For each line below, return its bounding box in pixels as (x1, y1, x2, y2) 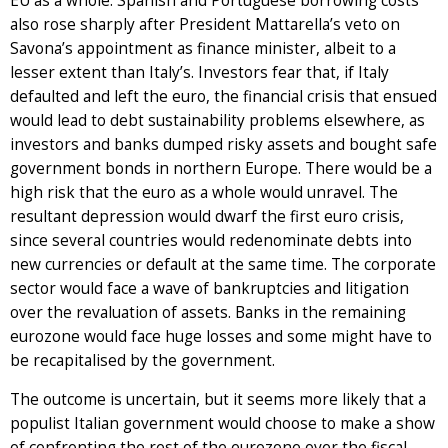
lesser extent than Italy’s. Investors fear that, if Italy (10, 61, 389, 83)
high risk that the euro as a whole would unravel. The (10, 181, 398, 203)
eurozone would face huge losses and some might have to (10, 325, 432, 347)
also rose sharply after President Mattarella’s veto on (10, 13, 400, 35)
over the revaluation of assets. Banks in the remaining (10, 301, 406, 323)
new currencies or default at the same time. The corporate (10, 253, 436, 275)
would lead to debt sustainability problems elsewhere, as (10, 109, 425, 131)
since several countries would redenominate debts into (10, 229, 412, 251)
